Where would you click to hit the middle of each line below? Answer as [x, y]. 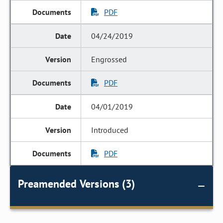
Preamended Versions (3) [76, 184]
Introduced [110, 130]
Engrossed [109, 59]
